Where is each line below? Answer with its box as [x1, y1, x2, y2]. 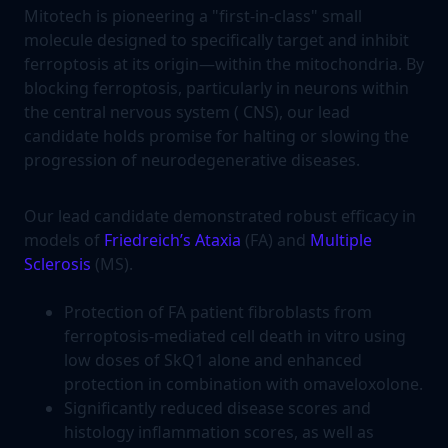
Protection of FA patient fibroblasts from [64, 301, 372, 323]
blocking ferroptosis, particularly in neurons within [24, 77, 409, 99]
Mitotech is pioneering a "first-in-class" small [24, 5, 362, 27]
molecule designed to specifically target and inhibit [24, 29, 409, 51]
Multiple [310, 229, 372, 251]
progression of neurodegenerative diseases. [24, 149, 360, 171]
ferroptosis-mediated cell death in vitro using [64, 325, 406, 347]
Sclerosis [24, 253, 91, 275]
